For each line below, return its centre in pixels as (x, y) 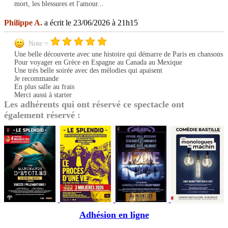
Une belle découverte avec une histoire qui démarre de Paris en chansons (119, 54)
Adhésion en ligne (114, 215)
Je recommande (36, 79)
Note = (39, 44)
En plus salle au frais (44, 87)
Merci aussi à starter (43, 95)
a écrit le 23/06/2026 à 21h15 (90, 23)
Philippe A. (23, 23)
